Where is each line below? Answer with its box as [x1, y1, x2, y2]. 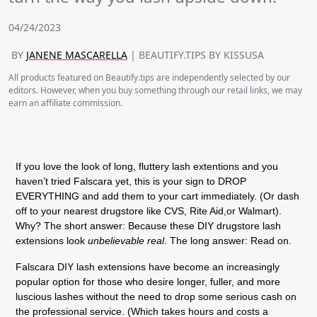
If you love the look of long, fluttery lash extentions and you [16, 161, 278, 172]
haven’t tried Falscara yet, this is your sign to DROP [16, 175, 246, 187]
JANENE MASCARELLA [26, 48, 127, 62]
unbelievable [88, 235, 147, 246]
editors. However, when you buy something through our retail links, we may [8, 84, 302, 96]
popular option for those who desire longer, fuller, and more [16, 276, 280, 287]
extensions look [16, 235, 88, 246]
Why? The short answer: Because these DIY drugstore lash [16, 220, 281, 231]
